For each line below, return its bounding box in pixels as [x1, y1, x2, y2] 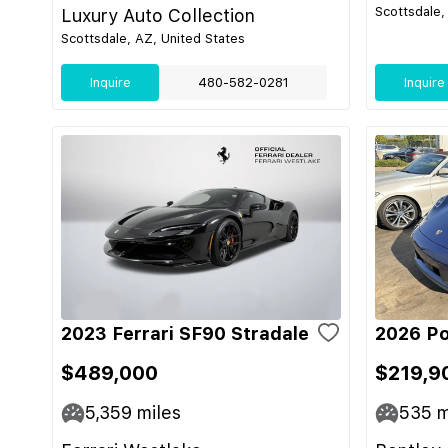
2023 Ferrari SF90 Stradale [61, 323, 309, 344]
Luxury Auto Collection [61, 5, 255, 26]
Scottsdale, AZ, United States [61, 31, 245, 46]
